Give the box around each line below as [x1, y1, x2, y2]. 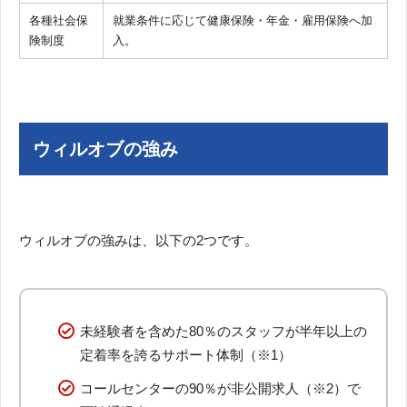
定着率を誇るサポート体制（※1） [80, 346, 292, 362]
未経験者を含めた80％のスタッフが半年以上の [80, 323, 367, 339]
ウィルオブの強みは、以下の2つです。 [19, 232, 258, 248]
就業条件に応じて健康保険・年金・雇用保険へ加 [113, 13, 372, 27]
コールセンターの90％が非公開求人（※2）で [80, 380, 361, 396]
